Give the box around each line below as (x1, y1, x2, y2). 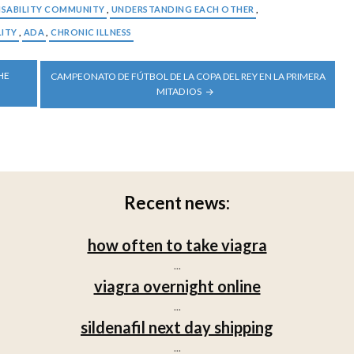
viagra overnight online (93, 276, 261, 296)
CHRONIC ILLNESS (51, 26, 132, 37)
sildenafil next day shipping (81, 317, 273, 337)
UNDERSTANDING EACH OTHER (111, 3, 254, 14)
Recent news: (124, 191, 230, 213)
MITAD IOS (156, 85, 201, 98)
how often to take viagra (87, 235, 267, 254)
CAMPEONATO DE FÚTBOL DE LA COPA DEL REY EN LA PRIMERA (50, 70, 326, 83)
